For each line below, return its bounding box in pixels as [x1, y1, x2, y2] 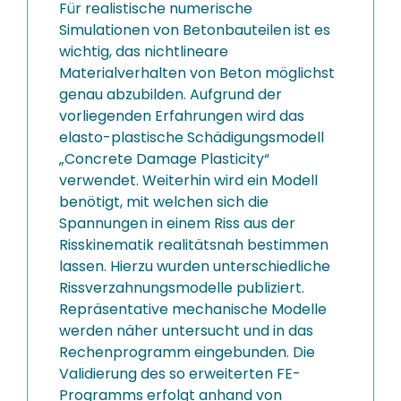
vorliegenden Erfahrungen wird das [59, 106, 304, 126]
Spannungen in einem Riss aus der [59, 213, 295, 234]
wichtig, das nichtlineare [59, 41, 228, 62]
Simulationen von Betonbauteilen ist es [59, 20, 330, 40]
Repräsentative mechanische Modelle [59, 299, 327, 320]
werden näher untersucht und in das [59, 320, 313, 341]
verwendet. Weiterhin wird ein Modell [59, 170, 318, 191]
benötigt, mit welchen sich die [59, 192, 269, 212]
